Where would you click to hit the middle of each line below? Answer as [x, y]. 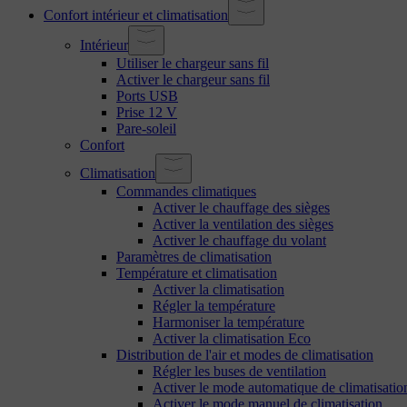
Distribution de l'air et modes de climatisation [245, 354]
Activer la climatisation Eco [232, 338]
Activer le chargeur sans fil [193, 79]
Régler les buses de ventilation [239, 371]
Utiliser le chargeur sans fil [193, 63]
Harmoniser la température [228, 322]
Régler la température [214, 305]
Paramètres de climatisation [194, 256]
